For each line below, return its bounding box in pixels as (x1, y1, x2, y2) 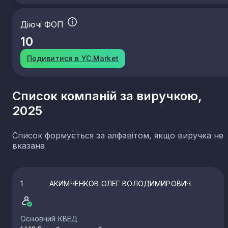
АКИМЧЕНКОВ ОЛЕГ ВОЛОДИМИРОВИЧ (49, 179, 191, 188)
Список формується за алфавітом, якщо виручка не (12, 130, 223, 140)
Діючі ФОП (20, 19, 66, 30)
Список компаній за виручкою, (12, 88, 202, 103)
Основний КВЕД (20, 214, 78, 223)
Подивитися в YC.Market (26, 54, 119, 63)
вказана (12, 140, 45, 151)
